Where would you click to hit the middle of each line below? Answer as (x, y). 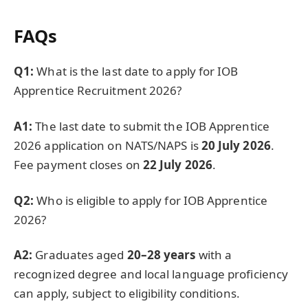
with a (214, 255)
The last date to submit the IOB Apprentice (151, 126)
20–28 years (161, 255)
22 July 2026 (177, 164)
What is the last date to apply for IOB (136, 71)
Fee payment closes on (78, 164)
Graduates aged (80, 255)
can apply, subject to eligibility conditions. (127, 294)
